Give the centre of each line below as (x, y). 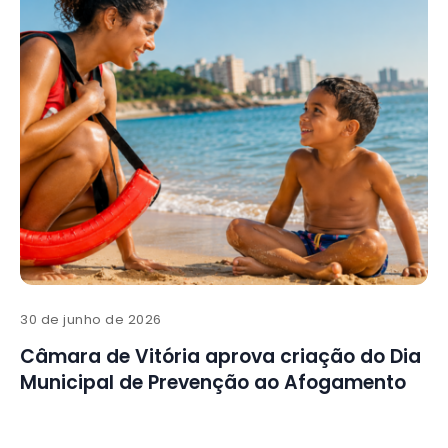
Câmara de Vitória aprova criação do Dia (220, 357)
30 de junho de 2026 (91, 320)
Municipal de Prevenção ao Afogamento (213, 383)
